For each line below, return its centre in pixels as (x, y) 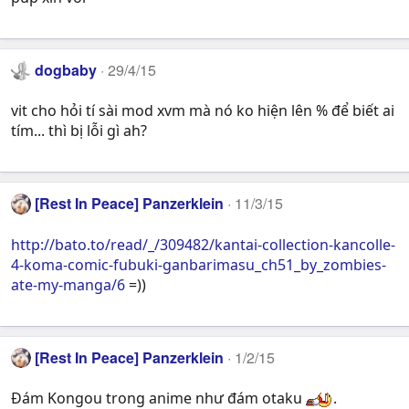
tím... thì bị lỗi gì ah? (79, 131)
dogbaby (66, 70)
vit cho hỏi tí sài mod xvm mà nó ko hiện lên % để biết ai (203, 111)
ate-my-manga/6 (68, 284)
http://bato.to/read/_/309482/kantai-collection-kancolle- (203, 244)
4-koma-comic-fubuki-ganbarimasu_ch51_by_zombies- (199, 264)
